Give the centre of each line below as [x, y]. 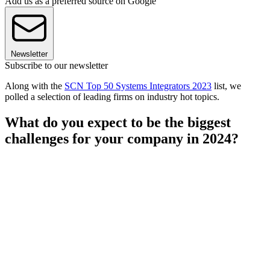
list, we [226, 86]
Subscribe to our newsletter [56, 65]
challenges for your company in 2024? [122, 138]
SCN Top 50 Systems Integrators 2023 [138, 86]
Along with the [35, 86]
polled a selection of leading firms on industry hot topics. [112, 96]
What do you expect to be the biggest [118, 122]
